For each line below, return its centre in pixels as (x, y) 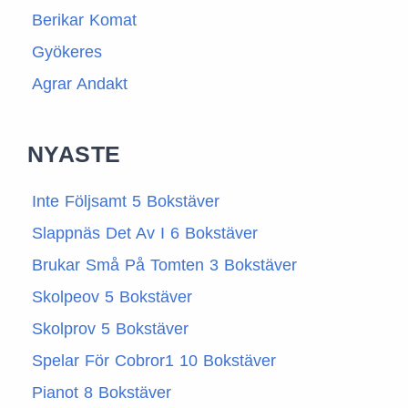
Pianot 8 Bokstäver (102, 393)
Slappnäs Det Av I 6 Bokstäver (145, 234)
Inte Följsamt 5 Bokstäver (126, 202)
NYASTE (74, 154)
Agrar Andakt (80, 84)
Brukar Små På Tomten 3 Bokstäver (164, 265)
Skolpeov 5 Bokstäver (112, 297)
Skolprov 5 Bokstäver (110, 329)
